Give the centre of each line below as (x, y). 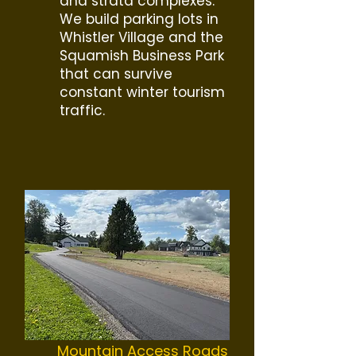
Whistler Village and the (141, 37)
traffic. (82, 110)
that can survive (116, 74)
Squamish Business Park (142, 56)
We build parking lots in (139, 19)
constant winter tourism (142, 92)
